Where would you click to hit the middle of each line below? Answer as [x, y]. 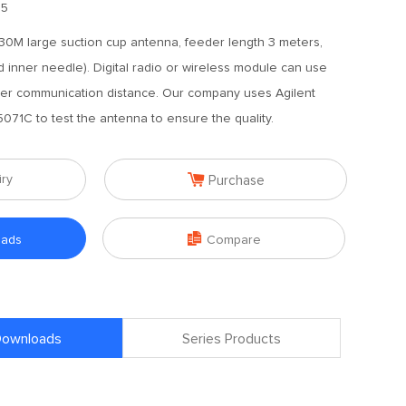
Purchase [236, 181]
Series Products [232, 339]
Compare [233, 240]
